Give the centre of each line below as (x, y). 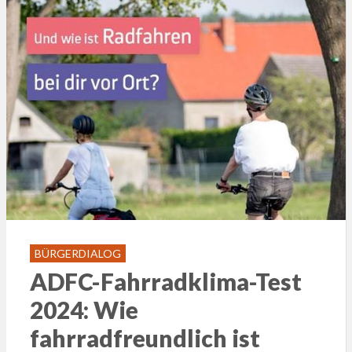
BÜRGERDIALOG (77, 254)
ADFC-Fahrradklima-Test (165, 282)
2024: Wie (84, 310)
